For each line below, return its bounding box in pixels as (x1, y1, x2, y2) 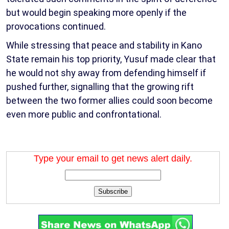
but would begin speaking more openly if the (6, 7, 187, 18)
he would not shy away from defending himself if (6, 67, 206, 78)
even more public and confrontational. (6, 108, 162, 120)
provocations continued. (6, 20, 106, 32)
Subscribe (98, 187, 128, 195)
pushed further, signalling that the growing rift (6, 81, 194, 92)
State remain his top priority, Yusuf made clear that (6, 53, 216, 64)
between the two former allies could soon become (6, 95, 213, 106)
